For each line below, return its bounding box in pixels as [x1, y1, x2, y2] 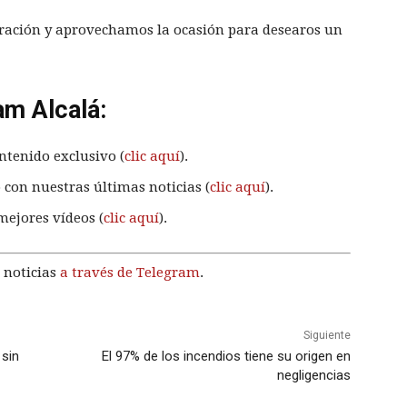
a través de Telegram [60, 264, 200, 282]
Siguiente [303, 329, 351, 342]
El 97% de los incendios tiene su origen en [101, 348, 351, 365]
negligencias [276, 367, 351, 384]
